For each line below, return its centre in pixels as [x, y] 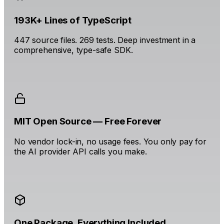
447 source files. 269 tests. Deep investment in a [105, 40]
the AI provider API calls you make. [80, 152]
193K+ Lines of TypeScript [73, 20]
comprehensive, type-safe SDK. [73, 50]
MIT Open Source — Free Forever [88, 121]
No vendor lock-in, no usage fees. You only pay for [110, 142]
